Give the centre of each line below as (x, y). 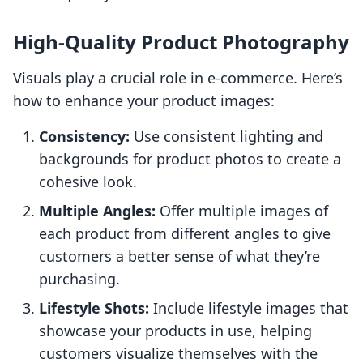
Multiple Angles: (97, 211)
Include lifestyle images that (249, 308)
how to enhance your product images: (144, 101)
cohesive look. (88, 182)
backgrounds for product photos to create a (190, 159)
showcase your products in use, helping (175, 331)
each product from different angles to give (185, 234)
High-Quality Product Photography (181, 42)
